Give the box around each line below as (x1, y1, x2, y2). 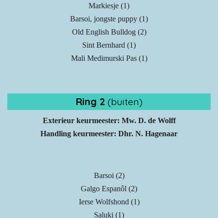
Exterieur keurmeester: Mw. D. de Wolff (42, 116, 176, 125)
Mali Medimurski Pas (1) (71, 54, 147, 63)
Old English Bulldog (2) (72, 28, 146, 36)
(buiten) (105, 95, 143, 108)
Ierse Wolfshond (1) (78, 198, 140, 206)
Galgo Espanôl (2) (81, 184, 137, 193)
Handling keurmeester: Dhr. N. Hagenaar (40, 129, 178, 138)
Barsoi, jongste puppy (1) (70, 15, 148, 23)
